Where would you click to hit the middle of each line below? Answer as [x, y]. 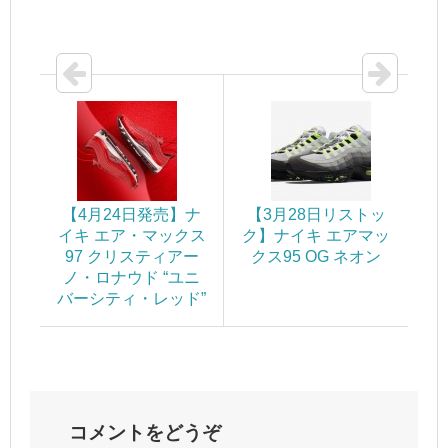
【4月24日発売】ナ [131, 215]
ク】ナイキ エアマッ [316, 236]
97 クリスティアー [131, 257]
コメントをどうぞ [145, 433]
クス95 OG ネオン [316, 257]
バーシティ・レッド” [131, 299]
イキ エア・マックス [131, 236]
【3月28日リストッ [316, 215]
